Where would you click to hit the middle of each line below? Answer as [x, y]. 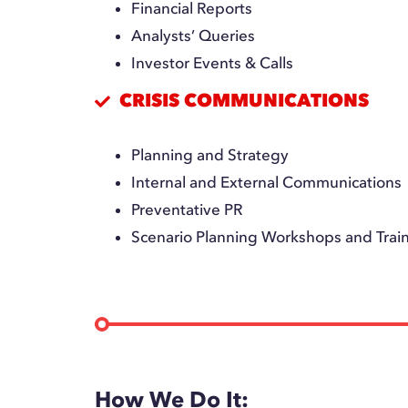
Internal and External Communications [267, 182]
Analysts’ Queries [194, 36]
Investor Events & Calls [213, 63]
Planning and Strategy [210, 155]
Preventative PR [187, 209]
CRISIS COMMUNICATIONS [245, 100]
